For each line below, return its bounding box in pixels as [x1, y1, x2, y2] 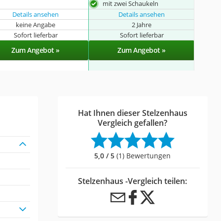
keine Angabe [16, 20, 56, 29]
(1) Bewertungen [114, 150, 171, 160]
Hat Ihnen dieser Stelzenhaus [77, 107, 187, 118]
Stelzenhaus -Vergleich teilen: [78, 175, 187, 186]
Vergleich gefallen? [98, 117, 168, 128]
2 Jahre [132, 20, 152, 29]
